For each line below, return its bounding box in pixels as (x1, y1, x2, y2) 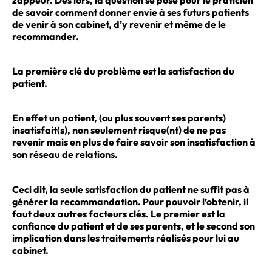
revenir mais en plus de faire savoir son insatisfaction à (12, 136, 256, 149)
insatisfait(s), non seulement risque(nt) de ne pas (12, 124, 226, 137)
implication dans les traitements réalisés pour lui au (12, 231, 239, 244)
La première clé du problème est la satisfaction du (12, 65, 234, 77)
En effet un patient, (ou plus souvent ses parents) (12, 112, 226, 124)
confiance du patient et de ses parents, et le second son (12, 219, 255, 232)
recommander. (12, 30, 79, 42)
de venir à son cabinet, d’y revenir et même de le (12, 18, 226, 30)
